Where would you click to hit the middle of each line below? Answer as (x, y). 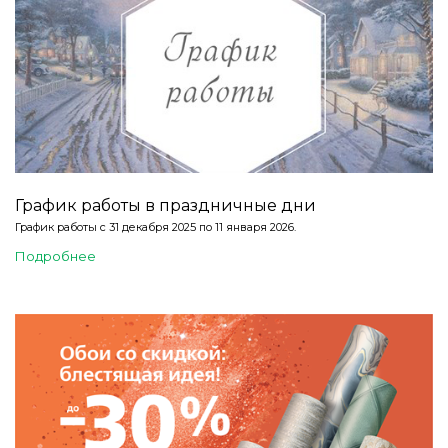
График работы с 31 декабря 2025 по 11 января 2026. (155, 226)
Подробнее (55, 255)
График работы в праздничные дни (165, 205)
